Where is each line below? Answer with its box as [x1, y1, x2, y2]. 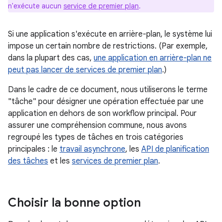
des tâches [8, 156, 48, 166]
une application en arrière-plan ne [94, 53, 212, 63]
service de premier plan [63, 1, 139, 10]
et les [48, 156, 72, 166]
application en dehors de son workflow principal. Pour [8, 109, 197, 118]
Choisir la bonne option [8, 195, 141, 210]
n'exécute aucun [8, 1, 63, 10]
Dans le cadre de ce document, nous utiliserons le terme [8, 85, 208, 95]
